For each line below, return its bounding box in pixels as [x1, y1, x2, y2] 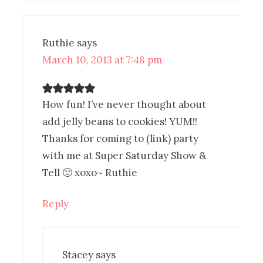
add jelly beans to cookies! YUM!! [42, 114, 198, 128]
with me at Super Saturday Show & [42, 149, 207, 162]
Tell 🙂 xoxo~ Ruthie [42, 166, 138, 179]
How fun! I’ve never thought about [42, 97, 207, 111]
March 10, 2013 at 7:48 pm [42, 53, 163, 66]
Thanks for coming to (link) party [42, 131, 199, 145]
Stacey [62, 248, 94, 261]
